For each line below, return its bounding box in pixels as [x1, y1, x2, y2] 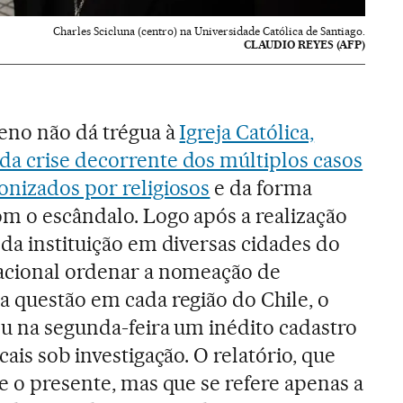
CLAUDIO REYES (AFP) [244, 37, 366, 51]
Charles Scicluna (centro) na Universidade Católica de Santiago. [53, 23, 366, 38]
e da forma [210, 175, 313, 201]
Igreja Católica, [179, 119, 315, 145]
